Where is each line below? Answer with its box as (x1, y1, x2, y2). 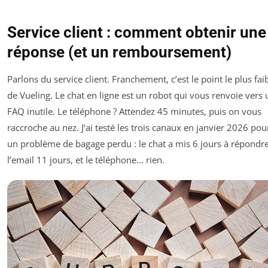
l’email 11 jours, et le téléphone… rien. (7, 154, 165, 166)
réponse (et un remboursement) (7, 43, 232, 62)
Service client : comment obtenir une (7, 23, 266, 42)
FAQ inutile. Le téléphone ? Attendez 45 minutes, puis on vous (7, 105, 261, 118)
